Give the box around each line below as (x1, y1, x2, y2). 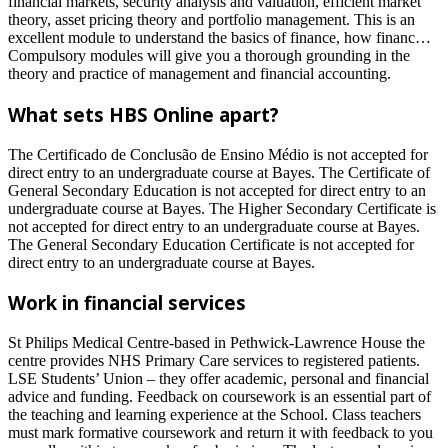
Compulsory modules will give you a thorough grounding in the (8, 47, 410, 65)
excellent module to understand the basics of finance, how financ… (8, 29, 431, 47)
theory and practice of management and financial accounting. (8, 65, 391, 83)
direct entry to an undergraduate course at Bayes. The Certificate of (8, 163, 430, 181)
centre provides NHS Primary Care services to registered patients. (8, 352, 420, 370)
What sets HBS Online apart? (8, 101, 279, 127)
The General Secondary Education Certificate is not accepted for (8, 235, 414, 253)
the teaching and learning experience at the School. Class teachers (8, 406, 421, 424)
